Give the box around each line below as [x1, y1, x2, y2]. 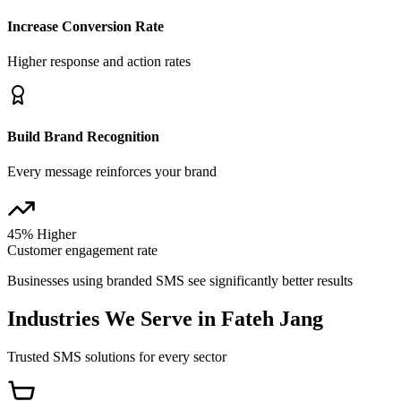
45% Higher [7, 226, 76, 242]
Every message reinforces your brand [7, 163, 217, 179]
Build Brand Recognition [7, 128, 159, 144]
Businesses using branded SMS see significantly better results [7, 272, 353, 288]
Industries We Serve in [7, 306, 221, 330]
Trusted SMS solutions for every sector [7, 348, 226, 364]
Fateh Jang [221, 306, 323, 330]
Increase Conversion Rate [7, 19, 164, 35]
